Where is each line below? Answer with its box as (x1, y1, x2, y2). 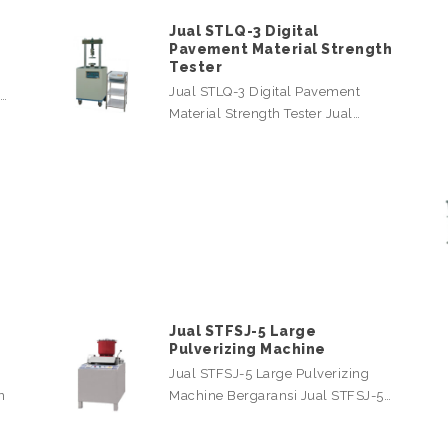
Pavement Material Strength (169, 41, 392, 58)
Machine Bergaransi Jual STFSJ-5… (169, 388, 391, 404)
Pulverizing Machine (169, 341, 326, 358)
